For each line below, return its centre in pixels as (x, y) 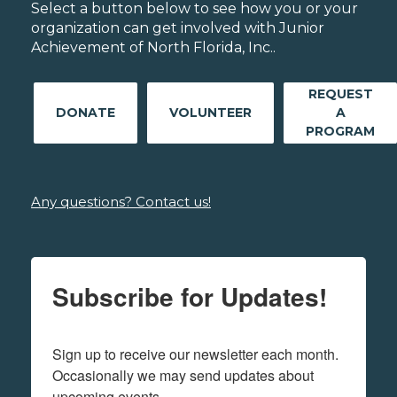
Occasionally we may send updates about (183, 376)
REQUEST (340, 94)
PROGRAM (340, 132)
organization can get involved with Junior (178, 28)
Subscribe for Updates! (190, 297)
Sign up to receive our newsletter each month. (195, 354)
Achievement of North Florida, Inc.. (153, 48)
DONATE (86, 113)
